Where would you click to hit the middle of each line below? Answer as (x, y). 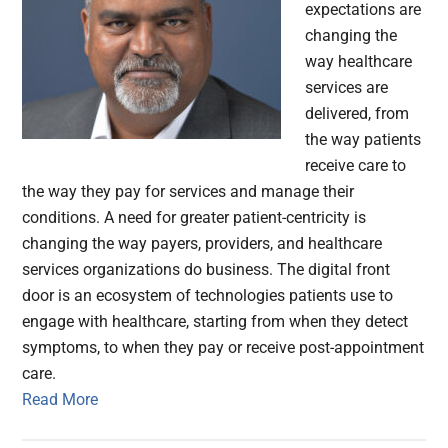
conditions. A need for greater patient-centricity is (194, 218)
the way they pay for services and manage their (188, 192)
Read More (60, 400)
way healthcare (359, 62)
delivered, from (357, 114)
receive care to (356, 166)
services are (347, 88)
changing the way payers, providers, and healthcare (202, 244)
